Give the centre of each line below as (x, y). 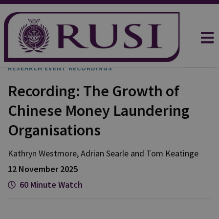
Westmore (58, 153)
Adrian (92, 153)
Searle (117, 153)
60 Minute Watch (51, 185)
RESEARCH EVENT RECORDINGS (60, 68)
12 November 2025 (43, 169)
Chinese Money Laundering (99, 110)
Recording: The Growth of (94, 91)
